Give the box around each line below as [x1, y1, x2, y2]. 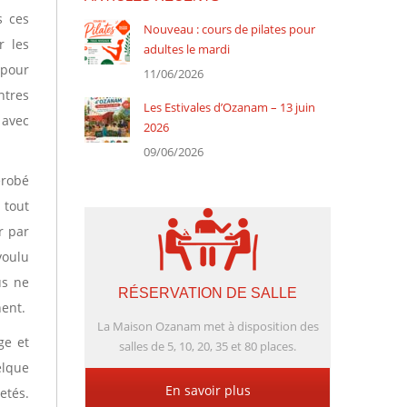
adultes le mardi [143, 40, 230, 57]
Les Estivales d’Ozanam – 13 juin [143, 98, 315, 115]
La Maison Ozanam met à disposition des [96, 317, 319, 334]
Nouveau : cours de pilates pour [143, 20, 315, 37]
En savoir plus [164, 381, 251, 399]
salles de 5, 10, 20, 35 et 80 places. [119, 337, 296, 354]
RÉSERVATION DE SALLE [118, 284, 297, 301]
